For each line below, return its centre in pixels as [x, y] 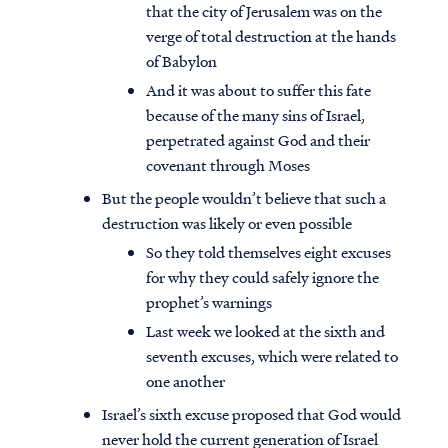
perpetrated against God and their [258, 140]
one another [185, 381]
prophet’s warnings [210, 302]
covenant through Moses [228, 165]
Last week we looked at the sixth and [265, 331]
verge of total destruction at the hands [271, 36]
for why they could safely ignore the [262, 277]
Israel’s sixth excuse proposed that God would [251, 414]
